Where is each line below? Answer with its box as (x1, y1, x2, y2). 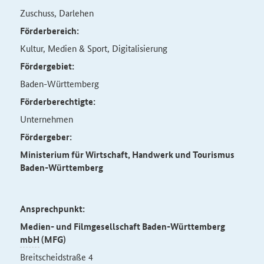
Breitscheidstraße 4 (19, 250, 93, 263)
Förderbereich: (19, 24, 79, 37)
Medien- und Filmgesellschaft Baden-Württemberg (19, 220, 225, 233)
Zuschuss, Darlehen (19, 6, 94, 19)
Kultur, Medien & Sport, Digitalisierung (19, 42, 167, 54)
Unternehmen (19, 113, 73, 125)
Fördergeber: (19, 130, 72, 143)
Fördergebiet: (19, 60, 74, 72)
